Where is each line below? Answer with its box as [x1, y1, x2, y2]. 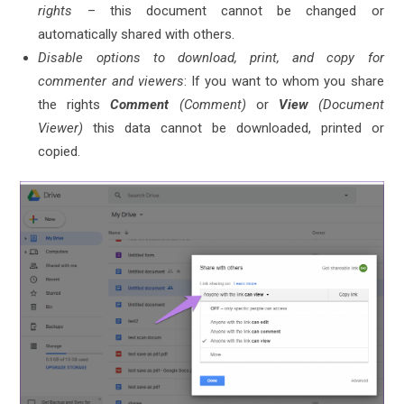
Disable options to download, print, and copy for [38, 50, 384, 67]
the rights [38, 96, 111, 114]
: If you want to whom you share [183, 73, 384, 90]
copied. [38, 143, 81, 161]
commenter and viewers [38, 73, 184, 90]
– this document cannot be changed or [72, 3, 384, 20]
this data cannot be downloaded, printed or [83, 120, 384, 137]
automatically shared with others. [38, 26, 235, 43]
